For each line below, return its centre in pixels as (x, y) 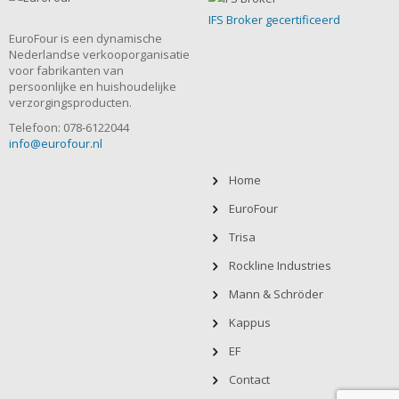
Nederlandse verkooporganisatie (99, 54)
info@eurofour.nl (56, 143)
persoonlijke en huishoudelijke (93, 86)
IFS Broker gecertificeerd (274, 20)
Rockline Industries (281, 265)
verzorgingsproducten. (70, 102)
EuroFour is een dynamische (85, 38)
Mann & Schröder (277, 293)
